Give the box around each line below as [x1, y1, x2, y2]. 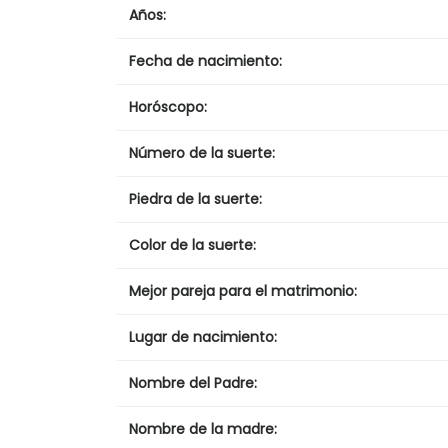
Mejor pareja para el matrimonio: [129, 280, 357, 301]
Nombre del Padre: [129, 372, 257, 393]
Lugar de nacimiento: [129, 326, 277, 347]
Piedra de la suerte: [129, 188, 262, 209]
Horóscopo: [129, 96, 207, 117]
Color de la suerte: [129, 234, 256, 255]
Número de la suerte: [129, 142, 275, 163]
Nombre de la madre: [129, 418, 277, 439]
